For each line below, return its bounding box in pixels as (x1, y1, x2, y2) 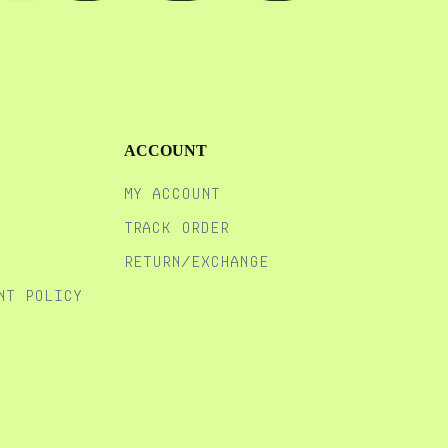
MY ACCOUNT (124, 184, 221, 204)
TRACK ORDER (124, 218, 230, 238)
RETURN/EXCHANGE (124, 252, 270, 272)
